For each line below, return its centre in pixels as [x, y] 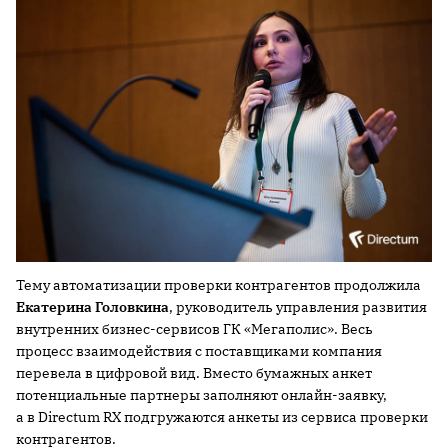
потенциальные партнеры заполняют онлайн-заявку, [201, 395]
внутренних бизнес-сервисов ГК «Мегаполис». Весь [194, 329]
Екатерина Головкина [92, 307]
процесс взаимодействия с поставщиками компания [199, 351]
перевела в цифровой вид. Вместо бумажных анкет [194, 373]
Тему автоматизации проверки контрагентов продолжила [218, 285]
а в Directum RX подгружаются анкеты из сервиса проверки [222, 417]
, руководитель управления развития [298, 307]
